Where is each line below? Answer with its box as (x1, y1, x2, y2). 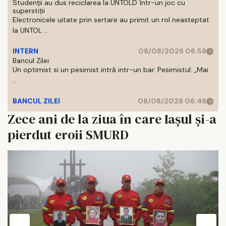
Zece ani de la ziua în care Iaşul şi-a (8, 110, 216, 128)
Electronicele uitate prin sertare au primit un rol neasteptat (13, 15, 209, 24)
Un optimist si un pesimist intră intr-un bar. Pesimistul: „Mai (13, 65, 208, 74)
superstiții (13, 6, 45, 15)
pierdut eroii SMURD (8, 126, 129, 144)
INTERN (13, 46, 38, 55)
